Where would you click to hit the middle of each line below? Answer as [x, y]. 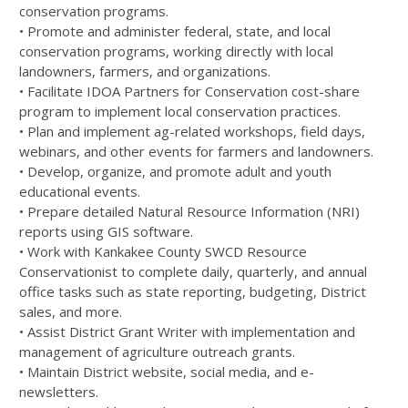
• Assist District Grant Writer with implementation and [187, 331]
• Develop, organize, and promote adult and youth [175, 171]
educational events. [80, 191]
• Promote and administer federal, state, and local [175, 31]
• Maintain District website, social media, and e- [167, 372]
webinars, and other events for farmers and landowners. [196, 151]
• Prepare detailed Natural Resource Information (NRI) [189, 211]
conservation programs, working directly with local [176, 51]
